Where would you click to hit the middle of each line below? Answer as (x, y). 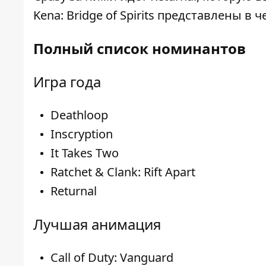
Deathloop (79, 115)
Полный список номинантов (140, 48)
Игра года (67, 81)
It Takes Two (85, 153)
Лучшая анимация (97, 224)
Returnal (74, 191)
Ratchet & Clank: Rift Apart (123, 172)
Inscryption (82, 134)
